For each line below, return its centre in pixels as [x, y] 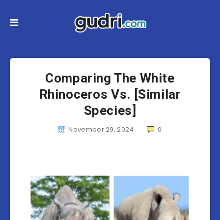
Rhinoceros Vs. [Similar [110, 94]
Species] [110, 110]
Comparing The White [110, 78]
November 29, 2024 [101, 129]
